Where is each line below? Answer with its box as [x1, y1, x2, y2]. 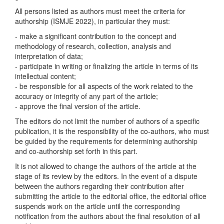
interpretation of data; [15, 51, 83, 61]
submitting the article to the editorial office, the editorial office [15, 191, 206, 201]
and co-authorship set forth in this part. [15, 146, 137, 156]
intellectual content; [15, 71, 76, 81]
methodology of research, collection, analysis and [15, 41, 171, 51]
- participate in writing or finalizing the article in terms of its [15, 61, 198, 71]
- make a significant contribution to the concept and [15, 31, 176, 41]
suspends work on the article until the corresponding [15, 201, 180, 211]
